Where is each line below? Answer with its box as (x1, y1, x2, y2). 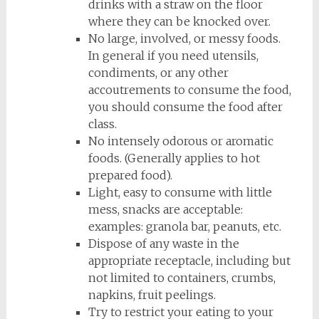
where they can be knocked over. (88, 14, 271, 28)
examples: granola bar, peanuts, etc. (88, 219, 281, 234)
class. (88, 117, 117, 131)
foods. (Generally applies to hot (88, 151, 260, 165)
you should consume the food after (88, 100, 283, 114)
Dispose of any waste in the (88, 236, 239, 251)
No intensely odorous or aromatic (88, 134, 273, 148)
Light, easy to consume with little (88, 185, 272, 199)
